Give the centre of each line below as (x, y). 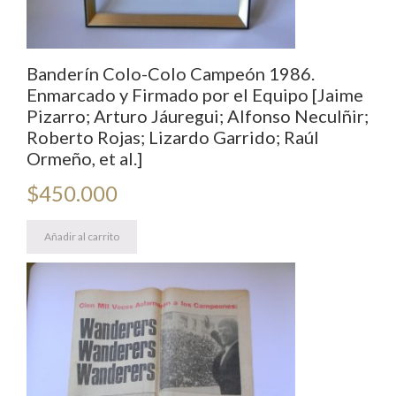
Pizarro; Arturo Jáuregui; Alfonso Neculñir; (198, 116)
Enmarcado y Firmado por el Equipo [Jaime (195, 95)
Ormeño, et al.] (84, 159)
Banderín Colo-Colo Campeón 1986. (171, 74)
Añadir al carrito (82, 237)
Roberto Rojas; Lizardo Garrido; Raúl (173, 137)
